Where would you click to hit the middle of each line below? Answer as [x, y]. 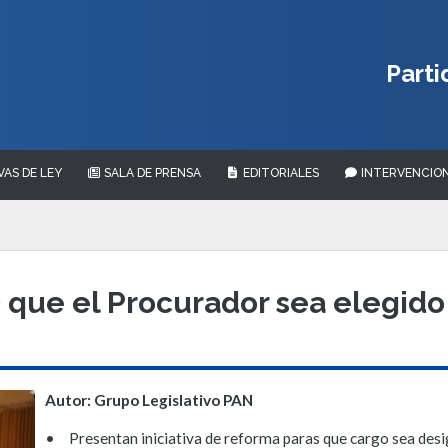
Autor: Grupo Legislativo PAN [149, 399]
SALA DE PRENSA [151, 173]
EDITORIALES [279, 173]
